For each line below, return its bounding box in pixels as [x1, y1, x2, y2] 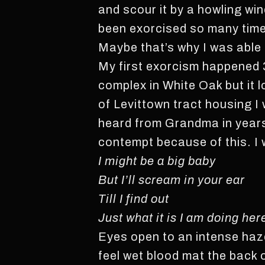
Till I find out [98, 192, 170, 205]
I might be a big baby [98, 154, 216, 167]
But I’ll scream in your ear [98, 173, 245, 186]
